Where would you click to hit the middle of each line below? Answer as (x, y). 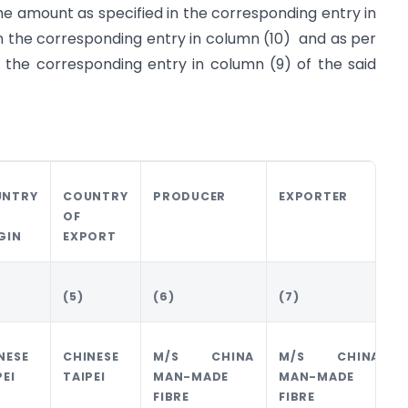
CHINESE (91, 356)
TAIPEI (84, 376)
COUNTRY (96, 196)
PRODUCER (189, 196)
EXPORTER (313, 196)
